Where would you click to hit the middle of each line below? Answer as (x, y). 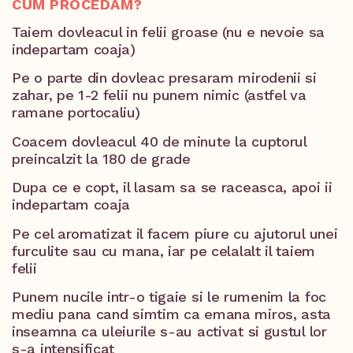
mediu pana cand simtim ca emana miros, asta (172, 314)
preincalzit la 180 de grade (101, 158)
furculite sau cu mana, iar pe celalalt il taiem (163, 251)
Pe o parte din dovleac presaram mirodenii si (164, 78)
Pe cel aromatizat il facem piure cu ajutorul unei (175, 233)
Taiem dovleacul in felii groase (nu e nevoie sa (168, 32)
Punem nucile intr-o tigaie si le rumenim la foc (169, 296)
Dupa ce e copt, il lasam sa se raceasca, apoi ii (172, 188)
